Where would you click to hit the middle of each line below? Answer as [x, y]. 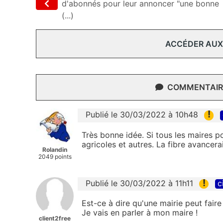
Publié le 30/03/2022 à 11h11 [139, 183]
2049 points [55, 157]
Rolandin [55, 150]
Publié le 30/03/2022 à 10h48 [142, 115]
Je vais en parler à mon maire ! [140, 213]
